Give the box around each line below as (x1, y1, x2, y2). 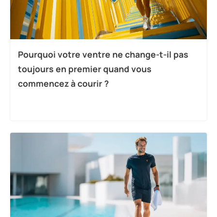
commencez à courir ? (18, 77, 109, 90)
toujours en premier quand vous (18, 63, 152, 75)
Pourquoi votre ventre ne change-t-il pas (18, 48, 188, 61)
